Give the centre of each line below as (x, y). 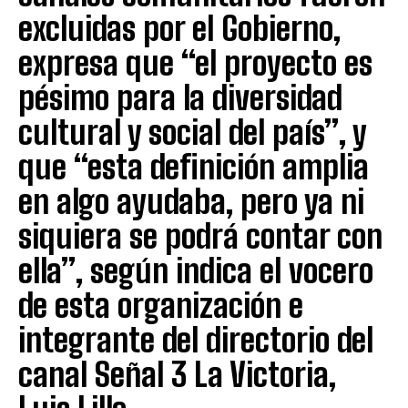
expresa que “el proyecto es (195, 63)
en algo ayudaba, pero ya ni (191, 201)
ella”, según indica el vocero (196, 270)
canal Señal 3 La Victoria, (177, 374)
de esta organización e (161, 305)
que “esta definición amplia (194, 167)
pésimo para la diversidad (180, 97)
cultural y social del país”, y (192, 132)
